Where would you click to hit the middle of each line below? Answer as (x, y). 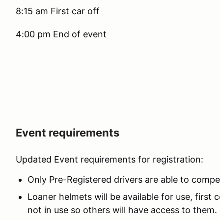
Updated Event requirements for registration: (110, 159)
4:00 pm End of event (61, 34)
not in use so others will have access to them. (122, 210)
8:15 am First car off (58, 11)
